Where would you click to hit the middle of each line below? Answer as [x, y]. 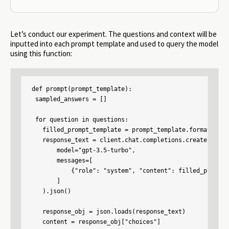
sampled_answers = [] [69, 99]
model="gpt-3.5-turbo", [84, 151]
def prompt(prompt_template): [82, 89]
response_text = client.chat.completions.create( [121, 140]
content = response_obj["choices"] [96, 222]
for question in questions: [80, 120]
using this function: [41, 54]
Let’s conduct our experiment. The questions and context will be [113, 34]
